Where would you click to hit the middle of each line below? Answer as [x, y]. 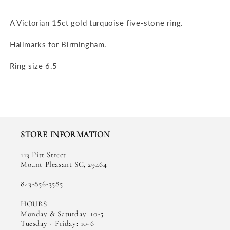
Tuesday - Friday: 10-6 [57, 224]
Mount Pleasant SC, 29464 [64, 165]
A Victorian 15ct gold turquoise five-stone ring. [98, 23]
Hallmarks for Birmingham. [60, 44]
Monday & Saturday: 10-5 [62, 214]
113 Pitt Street [43, 155]
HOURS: [35, 204]
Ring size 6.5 [34, 66]
